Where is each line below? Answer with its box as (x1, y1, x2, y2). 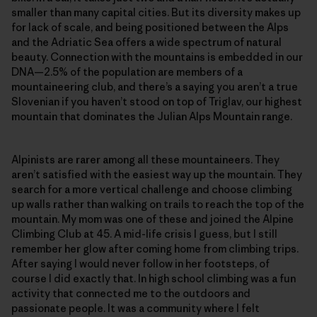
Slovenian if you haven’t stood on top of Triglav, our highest (11, 94, 302, 108)
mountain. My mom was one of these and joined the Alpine (11, 212, 294, 226)
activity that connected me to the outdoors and (11, 286, 250, 300)
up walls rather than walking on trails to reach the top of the (11, 197, 304, 211)
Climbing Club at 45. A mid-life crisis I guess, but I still (11, 226, 277, 241)
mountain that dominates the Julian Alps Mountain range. (11, 109, 292, 123)
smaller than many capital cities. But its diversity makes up (11, 5, 301, 19)
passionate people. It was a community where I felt (11, 301, 260, 315)
